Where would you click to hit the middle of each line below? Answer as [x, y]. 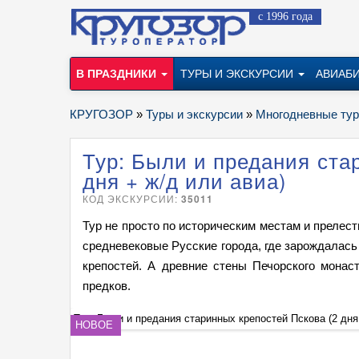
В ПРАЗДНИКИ [118, 74]
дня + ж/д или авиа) [185, 180]
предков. [107, 286]
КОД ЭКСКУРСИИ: [132, 198]
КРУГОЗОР [101, 114]
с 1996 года [285, 16]
